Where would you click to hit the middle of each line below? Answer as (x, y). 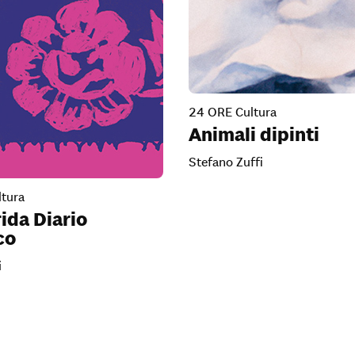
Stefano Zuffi (226, 161)
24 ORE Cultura (233, 112)
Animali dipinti (254, 134)
